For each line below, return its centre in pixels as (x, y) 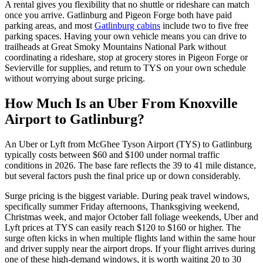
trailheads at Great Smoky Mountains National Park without (115, 47)
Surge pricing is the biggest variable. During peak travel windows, (127, 196)
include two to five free (204, 26)
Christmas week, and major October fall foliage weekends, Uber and (131, 217)
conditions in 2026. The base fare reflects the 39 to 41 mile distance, (130, 165)
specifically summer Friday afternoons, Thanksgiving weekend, (122, 206)
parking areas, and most (50, 26)
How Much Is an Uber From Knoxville (121, 104)
